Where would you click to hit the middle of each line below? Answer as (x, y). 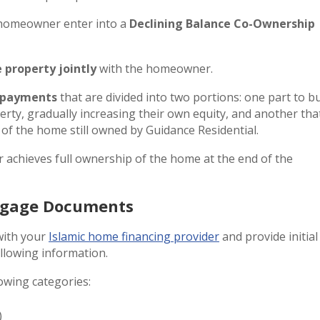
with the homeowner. (155, 68)
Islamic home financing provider (134, 236)
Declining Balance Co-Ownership (222, 23)
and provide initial (269, 236)
